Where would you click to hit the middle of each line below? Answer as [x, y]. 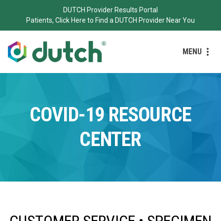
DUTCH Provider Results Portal [110, 10]
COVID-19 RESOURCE [110, 114]
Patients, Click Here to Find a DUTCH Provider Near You [110, 20]
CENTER [110, 139]
